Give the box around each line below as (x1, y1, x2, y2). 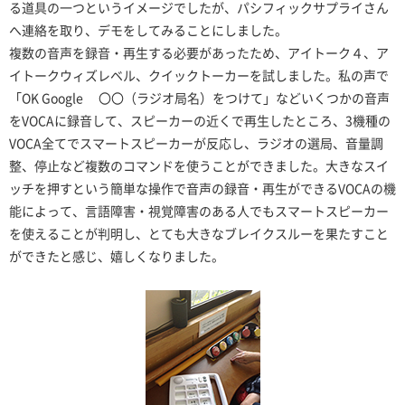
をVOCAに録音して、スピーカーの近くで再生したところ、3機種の (9, 111, 391, 130)
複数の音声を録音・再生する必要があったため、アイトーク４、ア (9, 43, 389, 62)
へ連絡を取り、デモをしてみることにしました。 (9, 21, 287, 40)
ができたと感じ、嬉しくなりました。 (9, 247, 224, 266)
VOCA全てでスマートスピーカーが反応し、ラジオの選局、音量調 (9, 134, 383, 153)
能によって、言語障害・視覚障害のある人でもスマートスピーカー (9, 202, 389, 221)
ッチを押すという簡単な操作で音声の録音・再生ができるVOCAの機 (9, 179, 396, 198)
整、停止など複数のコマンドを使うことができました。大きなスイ (9, 156, 389, 175)
